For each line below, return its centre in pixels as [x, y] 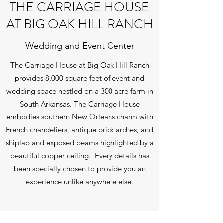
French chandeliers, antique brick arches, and [80, 129]
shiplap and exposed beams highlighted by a [80, 142]
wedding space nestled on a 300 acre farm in [80, 91]
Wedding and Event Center [80, 46]
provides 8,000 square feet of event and [80, 78]
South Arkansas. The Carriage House [80, 104]
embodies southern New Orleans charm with [80, 116]
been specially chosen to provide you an [80, 168]
